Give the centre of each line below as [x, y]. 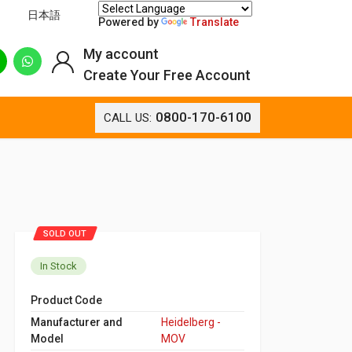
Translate [214, 22]
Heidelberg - [191, 322]
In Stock [59, 266]
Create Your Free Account [167, 75]
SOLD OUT [65, 233]
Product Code [66, 300]
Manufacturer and [77, 322]
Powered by [130, 22]
